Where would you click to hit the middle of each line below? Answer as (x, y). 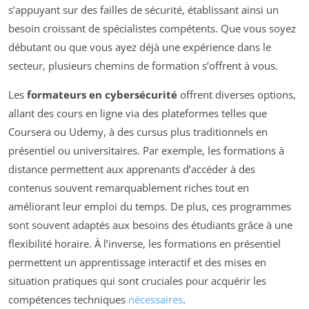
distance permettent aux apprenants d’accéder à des (132, 169)
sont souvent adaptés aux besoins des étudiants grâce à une (150, 225)
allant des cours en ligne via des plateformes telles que (138, 113)
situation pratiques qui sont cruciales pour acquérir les (137, 280)
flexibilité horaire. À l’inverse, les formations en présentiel (144, 243)
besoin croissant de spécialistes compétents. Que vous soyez (152, 28)
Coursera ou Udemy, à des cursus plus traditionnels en (138, 131)
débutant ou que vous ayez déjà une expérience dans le (140, 47)
